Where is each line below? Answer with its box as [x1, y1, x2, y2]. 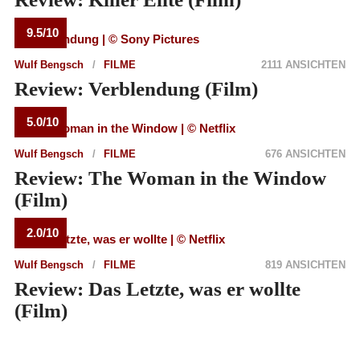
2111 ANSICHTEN [261, 58, 346, 71]
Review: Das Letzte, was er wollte [14, 277, 301, 300]
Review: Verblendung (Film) [14, 77, 258, 100]
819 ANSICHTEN [265, 258, 346, 271]
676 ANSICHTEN [265, 147, 346, 160]
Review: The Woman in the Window [14, 166, 326, 189]
